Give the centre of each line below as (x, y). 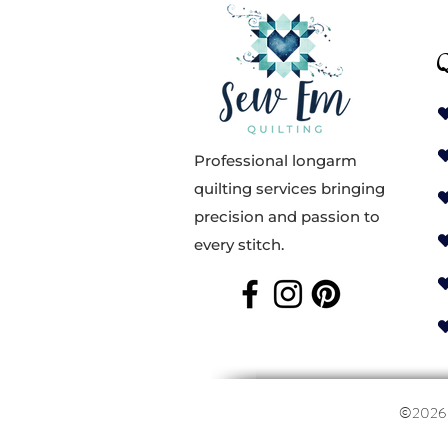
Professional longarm (275, 160)
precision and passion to (287, 216)
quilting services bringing (289, 188)
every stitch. (239, 244)
